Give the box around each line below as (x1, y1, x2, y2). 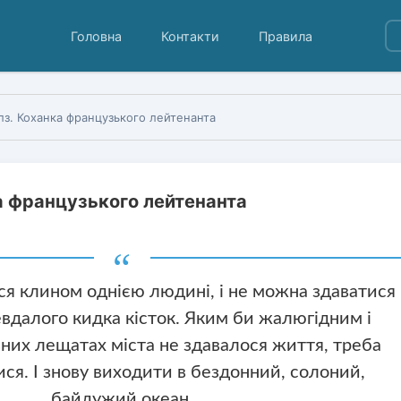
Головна (71, 28, 123, 44)
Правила (259, 28, 313, 44)
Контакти (161, 28, 220, 44)
